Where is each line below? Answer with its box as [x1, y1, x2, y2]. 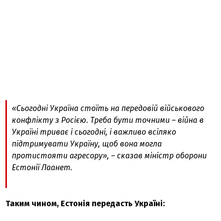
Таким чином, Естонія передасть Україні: [5, 199, 165, 208]
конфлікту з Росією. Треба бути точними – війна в [12, 115, 204, 125]
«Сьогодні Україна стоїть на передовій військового [12, 104, 205, 113]
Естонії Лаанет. [12, 163, 73, 172]
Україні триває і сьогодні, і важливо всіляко [12, 127, 177, 137]
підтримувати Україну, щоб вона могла [12, 139, 162, 148]
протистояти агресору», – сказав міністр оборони [12, 151, 207, 160]
